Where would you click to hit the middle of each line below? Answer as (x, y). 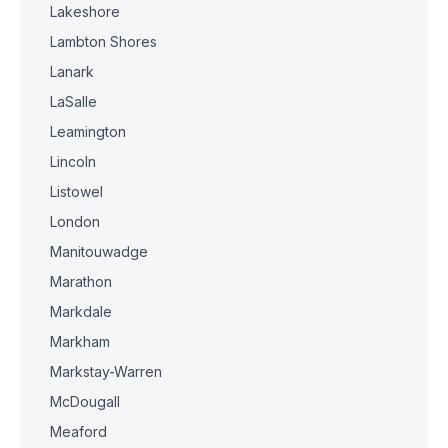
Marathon (81, 281)
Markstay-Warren (106, 371)
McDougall (85, 401)
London (75, 221)
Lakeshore (85, 11)
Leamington (88, 131)
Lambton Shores (103, 41)
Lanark (72, 71)
